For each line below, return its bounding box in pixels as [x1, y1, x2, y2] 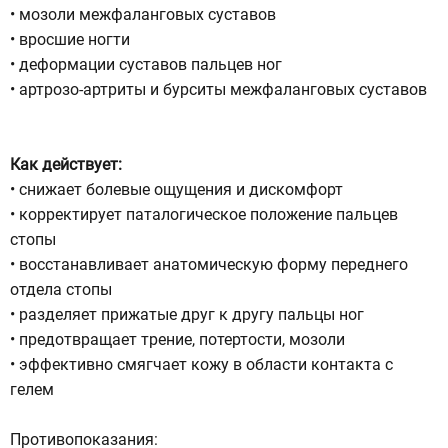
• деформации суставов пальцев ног [10, 55, 282, 74]
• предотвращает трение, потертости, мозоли [10, 330, 345, 349]
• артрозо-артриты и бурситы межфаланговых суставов [10, 80, 427, 99]
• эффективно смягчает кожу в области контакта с [10, 355, 393, 374]
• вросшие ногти [10, 30, 130, 49]
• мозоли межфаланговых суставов [10, 5, 276, 24]
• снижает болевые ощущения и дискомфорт [10, 180, 343, 199]
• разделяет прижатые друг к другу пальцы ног [10, 305, 364, 324]
